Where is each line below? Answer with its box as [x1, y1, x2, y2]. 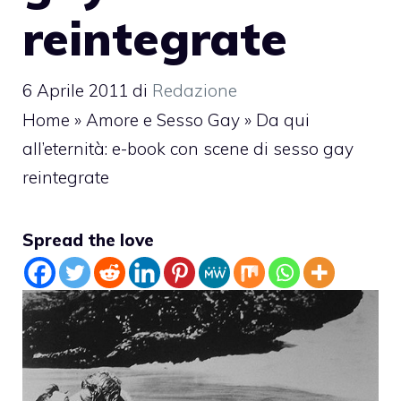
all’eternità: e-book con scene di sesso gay [22, 137, 354, 159]
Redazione [152, 79, 237, 101]
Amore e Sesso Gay [86, 108, 240, 131]
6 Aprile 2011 [22, 79, 128, 101]
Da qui [256, 108, 310, 131]
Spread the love [22, 228, 154, 251]
